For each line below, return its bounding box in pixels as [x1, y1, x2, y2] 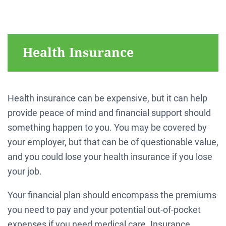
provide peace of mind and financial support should [8, 107, 211, 118]
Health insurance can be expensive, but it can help [8, 92, 207, 103]
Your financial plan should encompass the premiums [8, 189, 216, 200]
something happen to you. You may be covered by [8, 122, 207, 133]
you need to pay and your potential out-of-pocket [8, 204, 201, 215]
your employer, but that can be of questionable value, [8, 136, 218, 147]
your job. [8, 165, 42, 177]
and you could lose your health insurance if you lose [8, 151, 212, 162]
